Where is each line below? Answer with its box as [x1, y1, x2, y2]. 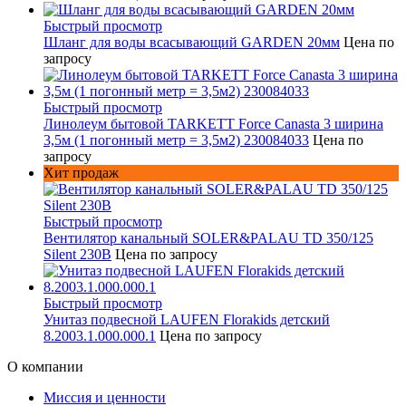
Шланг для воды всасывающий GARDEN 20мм [43, 34, 340, 51]
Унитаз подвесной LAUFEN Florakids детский [43, 312, 330, 328]
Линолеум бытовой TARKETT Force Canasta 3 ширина [43, 116, 383, 132]
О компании [7, 359, 83, 375]
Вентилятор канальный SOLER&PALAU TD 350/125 [43, 230, 373, 246]
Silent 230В [43, 246, 111, 263]
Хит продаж [43, 165, 119, 181]
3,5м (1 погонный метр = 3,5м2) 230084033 [43, 132, 309, 149]
